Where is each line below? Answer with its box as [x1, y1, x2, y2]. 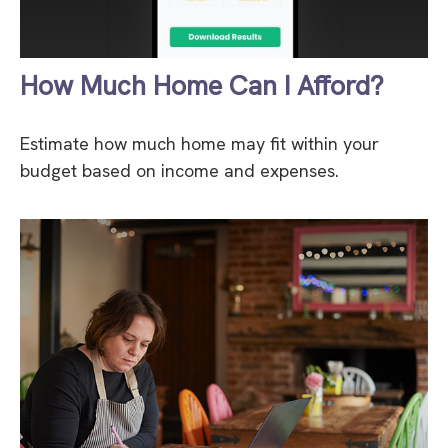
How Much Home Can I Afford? [20, 67, 384, 103]
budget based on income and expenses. [20, 158, 339, 182]
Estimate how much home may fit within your [20, 131, 379, 155]
